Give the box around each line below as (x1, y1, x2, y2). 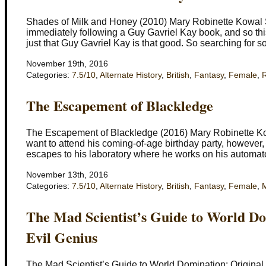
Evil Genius (26, 226, 97, 248)
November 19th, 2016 (26, 59, 108, 69)
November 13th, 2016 (26, 170, 108, 180)
